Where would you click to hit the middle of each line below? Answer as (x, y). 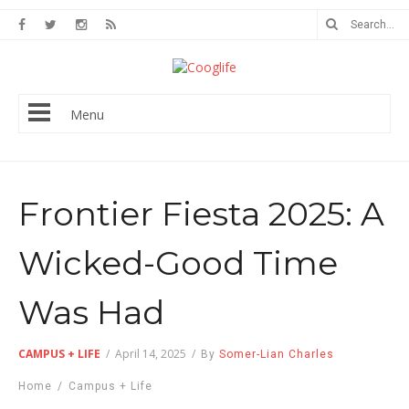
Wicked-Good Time (178, 263)
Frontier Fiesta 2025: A (201, 214)
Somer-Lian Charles (277, 354)
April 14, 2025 (151, 354)
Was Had (91, 312)
